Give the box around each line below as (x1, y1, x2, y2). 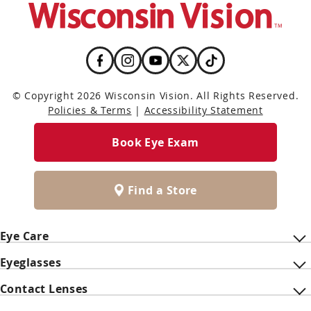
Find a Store (128, 183, 197, 199)
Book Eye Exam (112, 135, 199, 151)
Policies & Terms (48, 103, 132, 117)
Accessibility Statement (144, 103, 263, 117)
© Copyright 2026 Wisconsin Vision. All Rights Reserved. (12, 89, 299, 103)
